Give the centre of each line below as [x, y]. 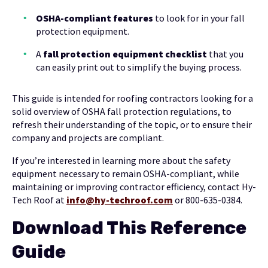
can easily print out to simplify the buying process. [139, 67]
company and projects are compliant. [88, 138]
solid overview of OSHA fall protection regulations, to [122, 112]
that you [225, 54]
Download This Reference [129, 228]
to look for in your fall [199, 18]
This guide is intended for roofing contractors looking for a [133, 98]
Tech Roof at [39, 200]
